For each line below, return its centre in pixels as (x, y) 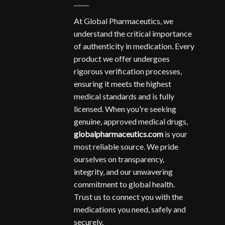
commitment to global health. (124, 184)
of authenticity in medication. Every (134, 46)
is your (175, 134)
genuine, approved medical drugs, (131, 122)
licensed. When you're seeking (125, 109)
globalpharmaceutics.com (119, 134)
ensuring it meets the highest (123, 84)
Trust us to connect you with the (128, 197)
